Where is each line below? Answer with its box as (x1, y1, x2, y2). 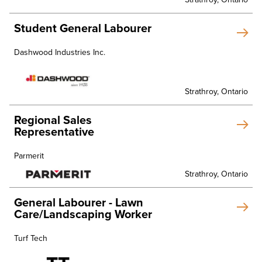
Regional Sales (14, 113, 92, 128)
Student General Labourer (14, 22, 151, 36)
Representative (14, 125, 94, 140)
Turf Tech (14, 233, 47, 244)
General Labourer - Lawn (14, 196, 143, 211)
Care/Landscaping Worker (14, 208, 152, 222)
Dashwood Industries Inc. (14, 47, 105, 58)
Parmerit (14, 151, 44, 161)
